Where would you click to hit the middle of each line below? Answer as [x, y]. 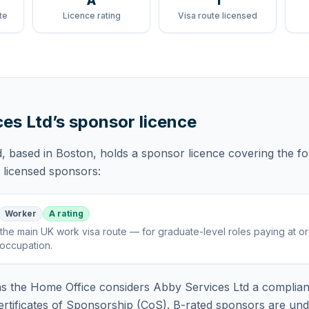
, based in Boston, [49, 153]
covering [249, 153]
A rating [66, 213]
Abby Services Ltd [201, 287]
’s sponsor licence [124, 122]
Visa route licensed [218, 16]
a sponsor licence [178, 153]
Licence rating [91, 16]
